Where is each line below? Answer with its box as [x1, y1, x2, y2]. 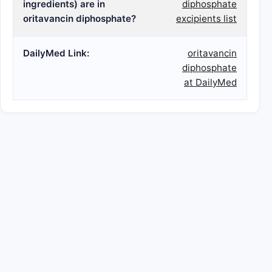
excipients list [176, 13, 237, 24]
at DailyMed [184, 76, 237, 88]
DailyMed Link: [23, 47, 89, 59]
